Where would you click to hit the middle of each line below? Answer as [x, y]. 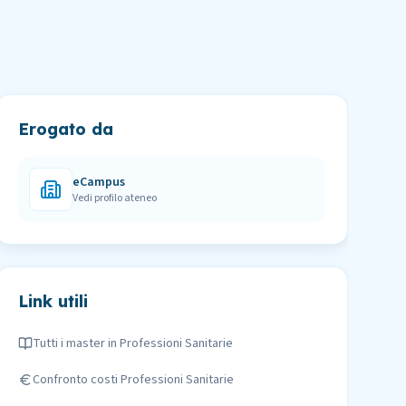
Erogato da [65, 129]
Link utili [53, 301]
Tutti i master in [76, 343]
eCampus [98, 182]
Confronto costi [76, 380]
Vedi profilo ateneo [114, 198]
